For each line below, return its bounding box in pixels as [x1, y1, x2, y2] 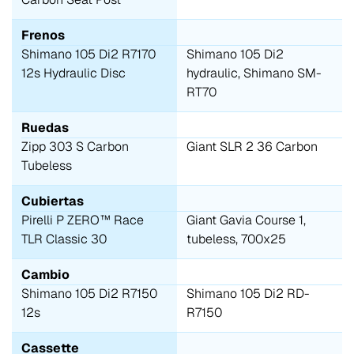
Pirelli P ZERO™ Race [21, 211, 144, 228]
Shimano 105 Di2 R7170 [21, 45, 156, 62]
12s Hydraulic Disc [21, 64, 126, 81]
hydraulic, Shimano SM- [186, 64, 322, 81]
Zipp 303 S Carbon [21, 137, 129, 155]
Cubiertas [21, 192, 84, 209]
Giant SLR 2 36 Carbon [186, 137, 318, 155]
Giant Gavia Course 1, [186, 211, 306, 228]
